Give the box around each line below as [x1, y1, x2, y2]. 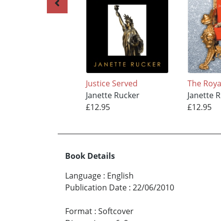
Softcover [98, 205, 134, 217]
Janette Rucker [85, 90, 140, 101]
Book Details [65, 150, 115, 161]
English [107, 170, 134, 181]
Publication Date [65, 182, 127, 193]
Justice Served [85, 78, 138, 89]
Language [65, 170, 101, 181]
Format [65, 205, 92, 217]
